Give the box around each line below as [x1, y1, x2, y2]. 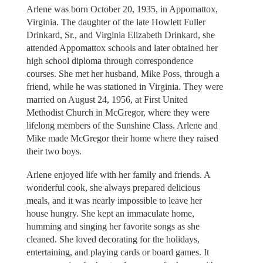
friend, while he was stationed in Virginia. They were [26, 81, 223, 92]
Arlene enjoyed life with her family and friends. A [26, 170, 210, 180]
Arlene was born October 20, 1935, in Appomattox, [26, 4, 218, 14]
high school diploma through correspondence [26, 55, 193, 66]
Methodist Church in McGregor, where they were [26, 107, 210, 117]
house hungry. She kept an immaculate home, [26, 208, 194, 219]
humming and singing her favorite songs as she [26, 221, 200, 232]
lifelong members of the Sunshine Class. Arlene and [26, 120, 218, 130]
